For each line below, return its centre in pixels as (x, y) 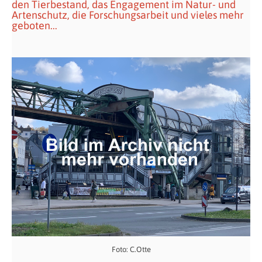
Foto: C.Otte (131, 249)
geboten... (35, 25)
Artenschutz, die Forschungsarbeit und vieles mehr (128, 15)
